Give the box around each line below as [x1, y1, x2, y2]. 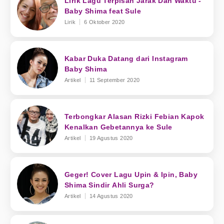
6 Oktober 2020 [84, 18, 125, 25]
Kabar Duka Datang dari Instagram [64, 54, 188, 62]
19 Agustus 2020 [89, 134, 133, 141]
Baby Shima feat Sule [64, 6, 141, 15]
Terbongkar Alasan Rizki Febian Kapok [64, 112, 204, 120]
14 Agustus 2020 [89, 192, 133, 199]
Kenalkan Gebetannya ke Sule [64, 122, 172, 131]
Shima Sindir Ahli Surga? [64, 180, 154, 189]
